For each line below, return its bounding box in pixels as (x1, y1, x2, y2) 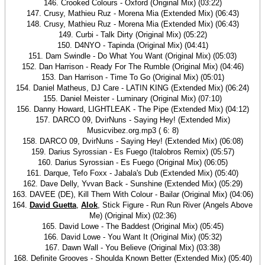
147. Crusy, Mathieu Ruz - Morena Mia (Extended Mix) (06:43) (26, 9, 239, 18)
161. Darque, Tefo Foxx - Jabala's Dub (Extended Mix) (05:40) (27, 169, 238, 177)
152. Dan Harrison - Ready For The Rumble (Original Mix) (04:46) (21, 62, 244, 71)
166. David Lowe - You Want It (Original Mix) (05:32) (43, 232, 222, 241)
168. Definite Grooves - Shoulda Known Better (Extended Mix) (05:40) (13, 254, 252, 263)
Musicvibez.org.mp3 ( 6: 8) (86, 126, 179, 135)
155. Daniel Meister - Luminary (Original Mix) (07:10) (43, 94, 222, 103)
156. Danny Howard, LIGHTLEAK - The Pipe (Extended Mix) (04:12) (16, 105, 249, 114)
